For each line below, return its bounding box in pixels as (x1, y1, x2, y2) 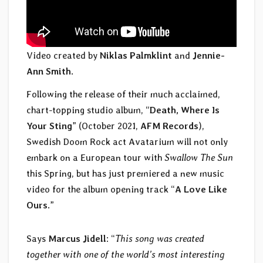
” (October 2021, (72, 120, 140, 132)
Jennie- (193, 49, 225, 61)
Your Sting (26, 120, 72, 132)
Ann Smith (26, 65, 71, 77)
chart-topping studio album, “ (26, 104, 150, 116)
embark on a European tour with (26, 152, 164, 164)
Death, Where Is (150, 104, 220, 116)
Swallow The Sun (164, 152, 233, 164)
